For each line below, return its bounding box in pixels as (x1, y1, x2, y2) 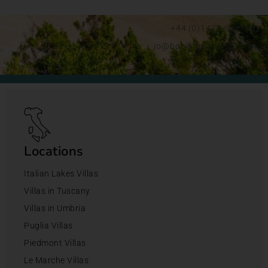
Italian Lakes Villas (24, 168, 98, 178)
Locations (24, 142, 84, 160)
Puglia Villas (24, 220, 73, 230)
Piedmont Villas (24, 237, 86, 248)
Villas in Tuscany (24, 185, 90, 196)
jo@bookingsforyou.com (154, 41, 256, 51)
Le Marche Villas (24, 255, 89, 265)
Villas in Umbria (24, 203, 86, 213)
